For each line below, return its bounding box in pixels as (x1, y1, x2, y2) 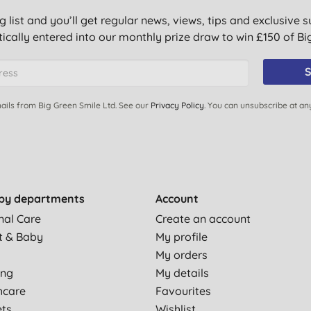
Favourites (155, 284, 211, 298)
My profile (155, 230, 208, 244)
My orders (155, 248, 208, 262)
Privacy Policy (151, 100, 204, 110)
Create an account (155, 212, 251, 226)
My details (155, 266, 209, 280)
